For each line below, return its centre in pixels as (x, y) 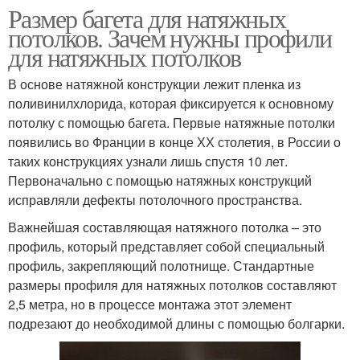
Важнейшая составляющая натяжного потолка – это (165, 227)
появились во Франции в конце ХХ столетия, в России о (174, 141)
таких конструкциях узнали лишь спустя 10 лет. (148, 161)
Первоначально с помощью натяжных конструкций (160, 180)
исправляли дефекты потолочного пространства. (155, 199)
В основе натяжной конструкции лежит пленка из (154, 84)
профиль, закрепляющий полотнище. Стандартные (161, 265)
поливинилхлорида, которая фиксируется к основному (171, 103)
